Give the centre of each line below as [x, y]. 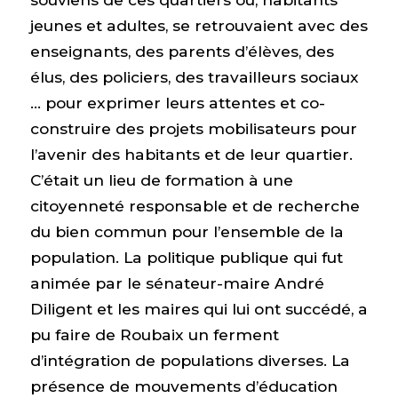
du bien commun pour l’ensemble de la [187, 231]
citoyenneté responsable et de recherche [195, 205]
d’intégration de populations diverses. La [190, 360]
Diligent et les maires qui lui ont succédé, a [199, 308]
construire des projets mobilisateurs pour [193, 128]
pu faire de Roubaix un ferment [154, 334]
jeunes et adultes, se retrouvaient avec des [199, 25]
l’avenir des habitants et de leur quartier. [191, 154]
